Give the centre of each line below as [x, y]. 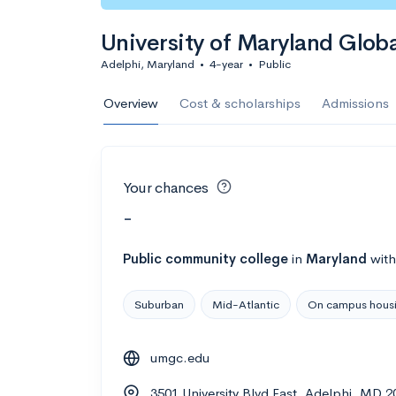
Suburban [159, 304]
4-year [226, 64]
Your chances [166, 188]
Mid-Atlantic [246, 304]
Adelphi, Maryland [148, 64]
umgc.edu [180, 357]
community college [227, 258]
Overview [131, 103]
